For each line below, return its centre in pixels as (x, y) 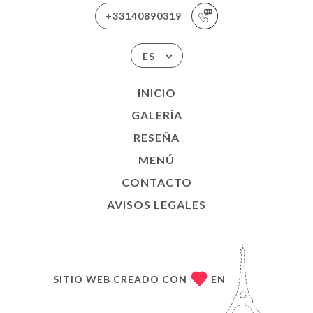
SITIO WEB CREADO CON (120, 279)
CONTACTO (156, 182)
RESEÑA (156, 137)
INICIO (156, 93)
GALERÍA (156, 115)
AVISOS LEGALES (156, 204)
